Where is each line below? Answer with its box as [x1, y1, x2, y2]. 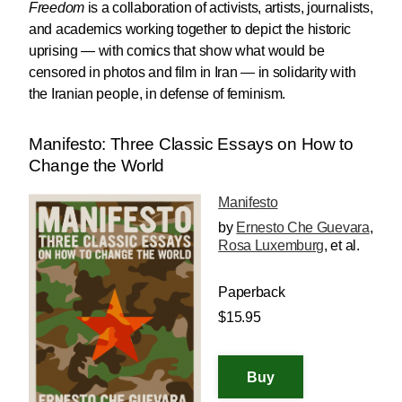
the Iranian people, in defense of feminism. [29, 86, 286, 102]
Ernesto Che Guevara [236, 220, 370, 236]
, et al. [324, 238, 360, 254]
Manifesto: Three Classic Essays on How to [29, 135, 354, 154]
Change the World [29, 156, 165, 176]
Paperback [218, 284, 285, 301]
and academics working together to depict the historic [29, 22, 352, 38]
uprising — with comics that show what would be [29, 43, 325, 59]
